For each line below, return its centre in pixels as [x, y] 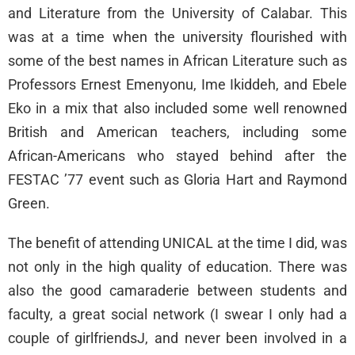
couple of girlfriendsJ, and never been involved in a [177, 338]
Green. [29, 204]
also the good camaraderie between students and [177, 291]
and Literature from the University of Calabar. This [177, 13]
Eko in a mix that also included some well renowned [177, 109]
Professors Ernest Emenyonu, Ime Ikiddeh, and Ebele [177, 85]
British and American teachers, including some [177, 132]
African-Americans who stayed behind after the [177, 156]
